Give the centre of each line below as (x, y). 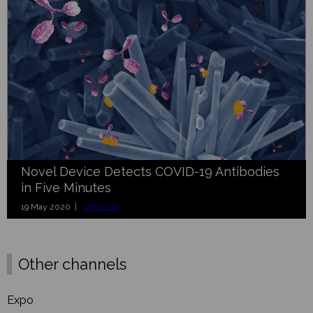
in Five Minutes (66, 188)
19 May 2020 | (52, 207)
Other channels (72, 264)
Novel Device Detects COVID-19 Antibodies (150, 172)
